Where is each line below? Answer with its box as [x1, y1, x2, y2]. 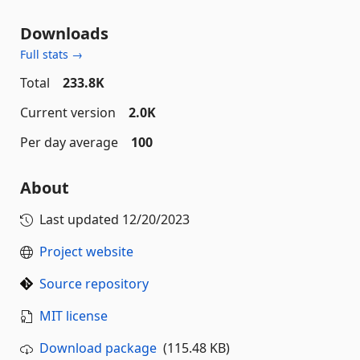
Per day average [20, 133, 118, 151]
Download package [39, 338, 157, 357]
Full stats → [20, 46, 83, 62]
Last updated [39, 210, 122, 228]
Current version [20, 103, 116, 121]
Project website [39, 242, 133, 260]
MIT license [39, 306, 108, 325]
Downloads [20, 22, 108, 44]
